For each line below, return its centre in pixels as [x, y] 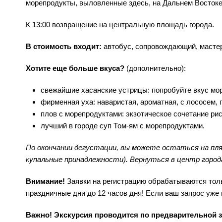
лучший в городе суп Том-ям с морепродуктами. [123, 126]
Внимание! [46, 181]
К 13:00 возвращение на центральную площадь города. [120, 25]
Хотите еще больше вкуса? [76, 68]
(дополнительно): [156, 68]
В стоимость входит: [65, 47]
